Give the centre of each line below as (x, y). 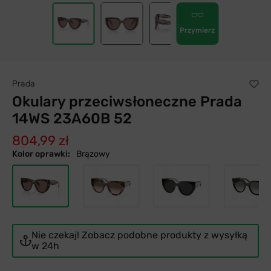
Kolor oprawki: (41, 154)
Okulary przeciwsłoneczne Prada (127, 102)
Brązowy (93, 154)
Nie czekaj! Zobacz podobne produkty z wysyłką (139, 235)
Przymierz (198, 30)
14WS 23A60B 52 (72, 119)
